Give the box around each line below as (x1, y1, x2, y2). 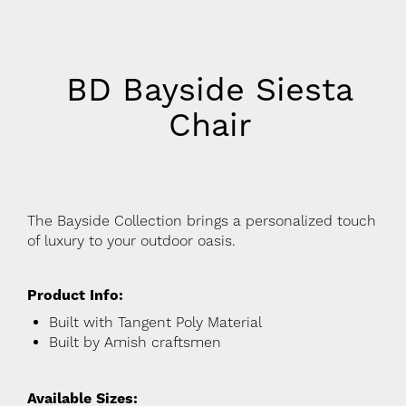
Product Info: (27, 286, 123, 304)
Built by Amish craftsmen (49, 333, 221, 352)
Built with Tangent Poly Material (49, 314, 262, 332)
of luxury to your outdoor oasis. (27, 232, 236, 250)
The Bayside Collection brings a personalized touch (27, 212, 376, 230)
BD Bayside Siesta (66, 71, 354, 110)
